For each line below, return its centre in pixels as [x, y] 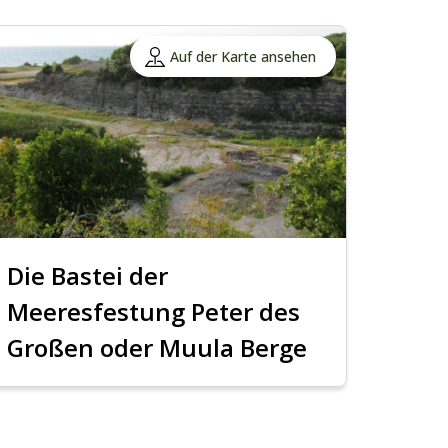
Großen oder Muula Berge [157, 348]
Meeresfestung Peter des [154, 312]
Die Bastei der [88, 276]
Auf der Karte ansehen [242, 57]
